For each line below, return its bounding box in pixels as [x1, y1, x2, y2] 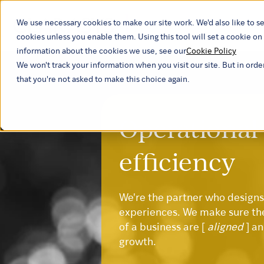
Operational [119, 113, 258, 144]
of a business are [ [119, 222, 207, 234]
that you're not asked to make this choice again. [16, 75, 190, 84]
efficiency [119, 146, 235, 177]
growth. [119, 237, 156, 249]
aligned [207, 222, 246, 234]
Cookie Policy [186, 47, 236, 56]
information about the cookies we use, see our [16, 47, 186, 56]
